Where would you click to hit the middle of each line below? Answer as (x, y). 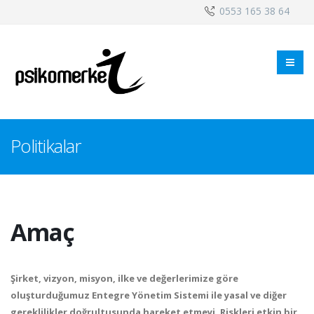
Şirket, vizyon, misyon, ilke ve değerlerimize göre (124, 278)
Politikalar (46, 146)
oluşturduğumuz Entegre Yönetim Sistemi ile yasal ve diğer (149, 295)
